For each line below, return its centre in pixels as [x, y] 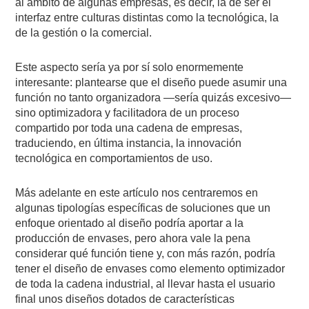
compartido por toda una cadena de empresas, [129, 128]
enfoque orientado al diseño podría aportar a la [130, 223]
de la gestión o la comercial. [84, 32]
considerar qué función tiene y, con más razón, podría [146, 253]
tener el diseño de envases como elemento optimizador [150, 268]
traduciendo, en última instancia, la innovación [129, 143]
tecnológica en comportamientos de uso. [114, 158]
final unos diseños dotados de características [125, 299]
